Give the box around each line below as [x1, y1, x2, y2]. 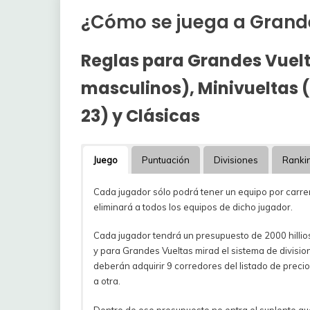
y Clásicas [112, 104, 200, 127]
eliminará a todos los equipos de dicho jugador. [93, 201, 293, 212]
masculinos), [81, 76, 198, 100]
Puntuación [142, 154, 190, 165]
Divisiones [214, 154, 258, 165]
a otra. [93, 275, 120, 287]
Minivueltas [198, 76, 298, 100]
